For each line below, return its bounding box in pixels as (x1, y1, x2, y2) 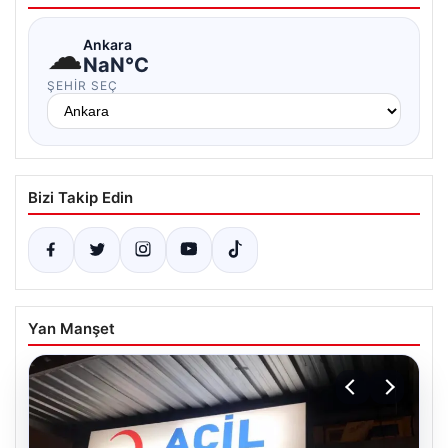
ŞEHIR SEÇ (47, 78, 118, 93)
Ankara (83, 35, 132, 53)
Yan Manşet (28, 319, 115, 338)
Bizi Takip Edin (28, 188, 133, 207)
